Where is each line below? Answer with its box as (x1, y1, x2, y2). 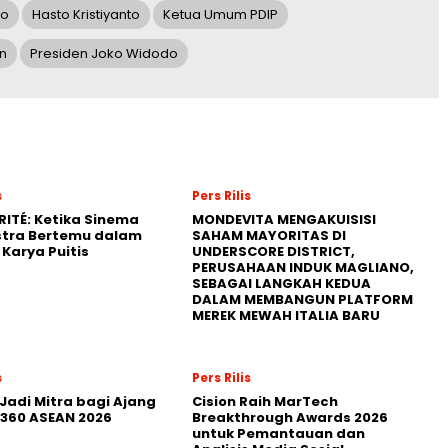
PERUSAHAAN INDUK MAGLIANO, (192, 257, 414, 277)
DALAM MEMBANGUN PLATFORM (192, 289, 413, 309)
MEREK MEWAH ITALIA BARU (192, 305, 380, 325)
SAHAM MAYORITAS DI (192, 225, 346, 245)
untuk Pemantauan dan (192, 423, 365, 443)
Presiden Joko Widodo (30, 43, 178, 63)
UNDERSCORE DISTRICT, (192, 241, 355, 261)
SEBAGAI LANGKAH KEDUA (192, 273, 371, 293)
